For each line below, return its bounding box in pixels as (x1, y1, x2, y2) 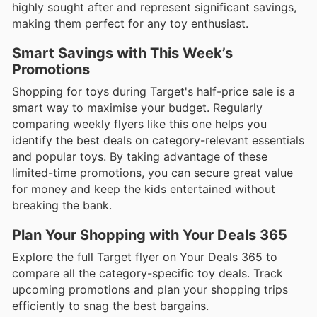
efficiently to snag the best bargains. (12, 299, 209, 313)
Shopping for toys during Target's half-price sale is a (12, 84, 295, 99)
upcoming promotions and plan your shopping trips (12, 282, 288, 297)
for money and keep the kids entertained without (12, 182, 275, 197)
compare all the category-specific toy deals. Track (12, 266, 283, 281)
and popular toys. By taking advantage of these (12, 149, 267, 164)
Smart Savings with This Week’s (12, 45, 233, 62)
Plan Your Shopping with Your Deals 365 (12, 226, 287, 244)
